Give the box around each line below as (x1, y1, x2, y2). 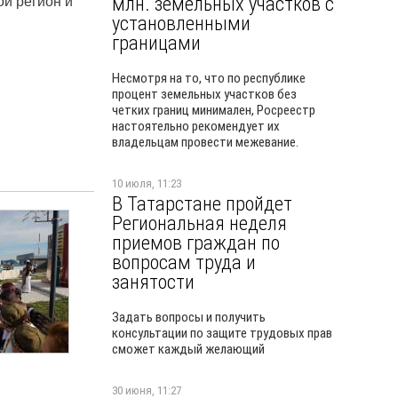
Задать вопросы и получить (112, 309, 266, 325)
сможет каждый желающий (112, 341, 265, 357)
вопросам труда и (112, 251, 256, 274)
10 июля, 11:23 (112, 177, 181, 190)
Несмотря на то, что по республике (112, 70, 306, 86)
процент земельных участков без (112, 86, 297, 102)
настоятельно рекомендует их (112, 118, 280, 134)
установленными (112, 12, 251, 35)
